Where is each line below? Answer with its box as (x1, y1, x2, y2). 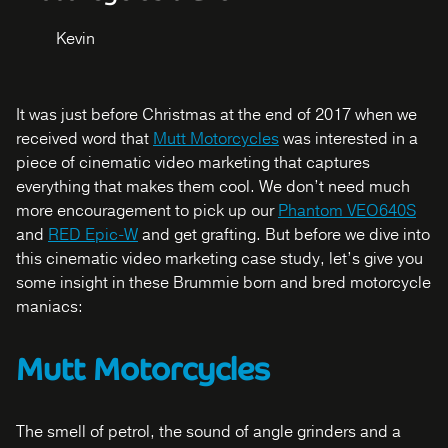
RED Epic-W (48, 224, 138, 246)
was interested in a (279, 128, 418, 150)
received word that (16, 128, 153, 150)
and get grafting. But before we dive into (138, 224, 430, 246)
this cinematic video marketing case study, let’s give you (16, 248, 423, 270)
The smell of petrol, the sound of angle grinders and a (16, 421, 401, 443)
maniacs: (16, 296, 83, 318)
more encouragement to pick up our (16, 200, 278, 222)
